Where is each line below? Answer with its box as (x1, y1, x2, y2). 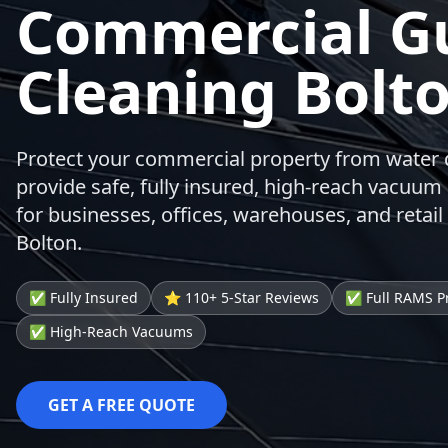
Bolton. (16, 229, 82, 256)
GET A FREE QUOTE (48, 394, 195, 416)
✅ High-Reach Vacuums (29, 322, 193, 341)
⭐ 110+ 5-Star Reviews (164, 288, 319, 307)
